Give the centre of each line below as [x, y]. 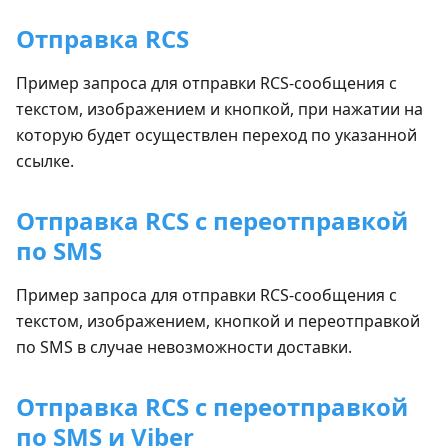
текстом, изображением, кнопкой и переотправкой [218, 321]
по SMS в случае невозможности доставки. [184, 347]
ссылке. [45, 161]
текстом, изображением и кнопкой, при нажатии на [219, 109]
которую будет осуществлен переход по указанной [216, 135]
